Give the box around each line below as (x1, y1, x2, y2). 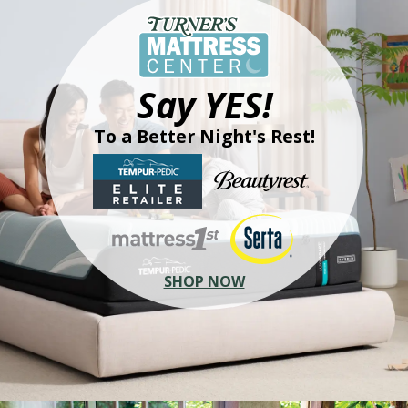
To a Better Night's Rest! (93, 123, 315, 148)
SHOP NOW (163, 270, 245, 291)
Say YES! (136, 79, 272, 128)
